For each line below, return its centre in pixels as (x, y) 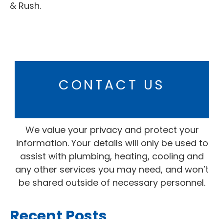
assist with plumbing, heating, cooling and (112, 156)
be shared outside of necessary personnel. (112, 182)
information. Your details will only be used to (112, 143)
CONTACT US (112, 85)
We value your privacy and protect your (112, 130)
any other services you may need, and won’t (112, 169)
